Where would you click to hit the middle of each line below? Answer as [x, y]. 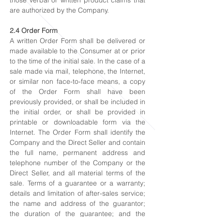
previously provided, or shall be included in [77, 102]
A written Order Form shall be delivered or [77, 41]
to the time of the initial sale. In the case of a [77, 61]
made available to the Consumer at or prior [77, 51]
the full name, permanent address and [77, 153]
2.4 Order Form [34, 31]
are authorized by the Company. [59, 10]
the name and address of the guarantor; [77, 203]
